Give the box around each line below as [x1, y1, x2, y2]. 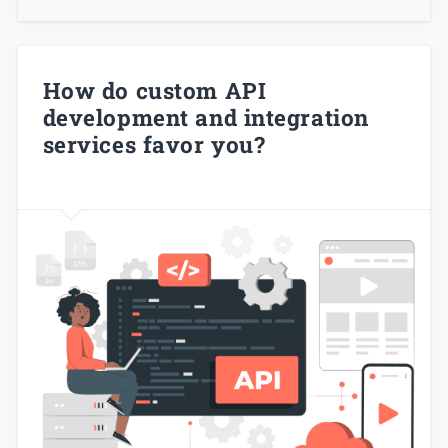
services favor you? [42, 129, 266, 160]
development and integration [42, 102, 369, 133]
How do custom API [42, 75, 267, 106]
